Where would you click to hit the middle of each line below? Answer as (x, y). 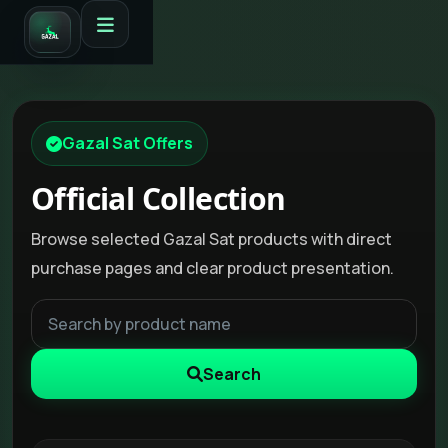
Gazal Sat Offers (127, 143)
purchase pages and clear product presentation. (212, 268)
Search (232, 374)
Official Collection (158, 198)
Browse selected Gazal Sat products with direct (211, 239)
